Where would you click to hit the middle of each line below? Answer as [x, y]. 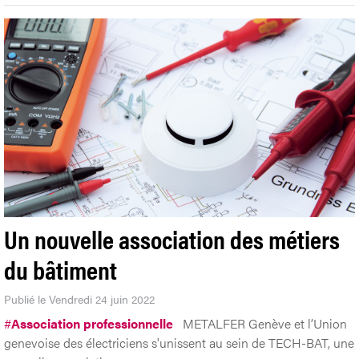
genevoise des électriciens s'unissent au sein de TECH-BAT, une [179, 342]
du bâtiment [61, 268]
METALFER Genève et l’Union [265, 323]
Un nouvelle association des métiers [172, 238]
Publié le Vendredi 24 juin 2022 [79, 298]
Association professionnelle [92, 323]
